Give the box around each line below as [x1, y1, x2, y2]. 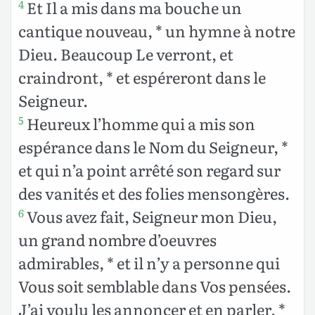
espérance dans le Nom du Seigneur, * [18, 134, 288, 158]
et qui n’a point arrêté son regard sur [18, 157, 281, 181]
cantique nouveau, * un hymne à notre [18, 18, 295, 42]
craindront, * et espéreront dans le [18, 65, 266, 89]
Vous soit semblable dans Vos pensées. [18, 274, 291, 297]
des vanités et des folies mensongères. [18, 181, 290, 205]
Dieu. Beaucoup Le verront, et [18, 41, 233, 65]
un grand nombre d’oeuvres [18, 227, 217, 251]
